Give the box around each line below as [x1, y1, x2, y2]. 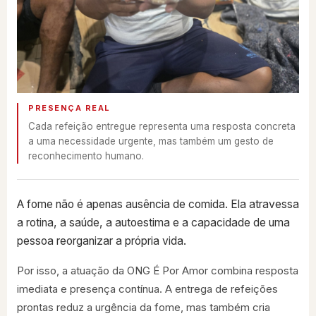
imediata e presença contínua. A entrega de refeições [17, 282, 278, 296]
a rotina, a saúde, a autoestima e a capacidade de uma [17, 216, 290, 229]
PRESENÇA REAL [28, 103, 110, 113]
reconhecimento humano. [28, 150, 144, 162]
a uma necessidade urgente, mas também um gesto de [28, 135, 274, 147]
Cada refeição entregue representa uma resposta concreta [28, 121, 296, 132]
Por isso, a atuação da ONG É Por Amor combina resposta [17, 264, 298, 277]
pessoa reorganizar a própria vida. [17, 234, 186, 248]
